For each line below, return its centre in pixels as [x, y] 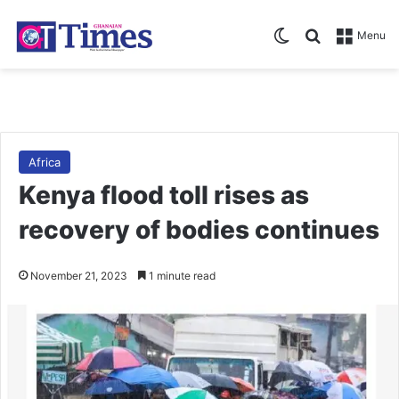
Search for [356, 34]
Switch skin [328, 34]
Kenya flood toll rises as [164, 195]
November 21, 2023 [79, 275]
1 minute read [181, 275]
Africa [45, 162]
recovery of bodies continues [199, 229]
